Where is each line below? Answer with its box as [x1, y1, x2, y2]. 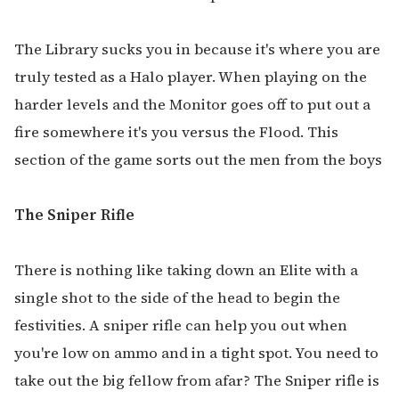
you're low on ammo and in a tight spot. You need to [14, 342, 379, 363]
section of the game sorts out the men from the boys [14, 149, 382, 170]
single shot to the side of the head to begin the [14, 287, 340, 308]
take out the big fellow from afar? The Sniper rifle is [14, 370, 379, 391]
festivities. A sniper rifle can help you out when [14, 314, 347, 336]
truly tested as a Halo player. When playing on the [14, 66, 367, 87]
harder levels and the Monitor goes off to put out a [14, 94, 370, 115]
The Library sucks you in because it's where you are [14, 38, 380, 60]
